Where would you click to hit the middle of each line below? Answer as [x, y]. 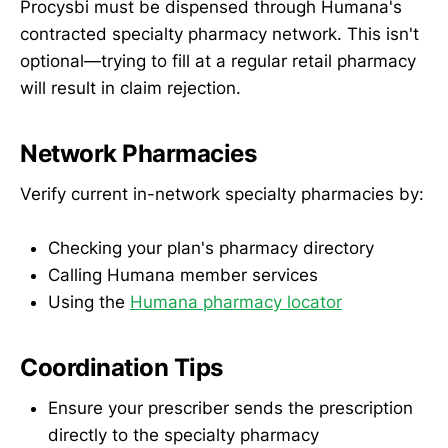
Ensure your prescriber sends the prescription [230, 407]
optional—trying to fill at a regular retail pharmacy [218, 61]
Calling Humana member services [183, 274]
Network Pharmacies [138, 154]
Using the [89, 301]
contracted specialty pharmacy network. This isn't [219, 34]
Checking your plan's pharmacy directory [211, 247]
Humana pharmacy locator [236, 301]
